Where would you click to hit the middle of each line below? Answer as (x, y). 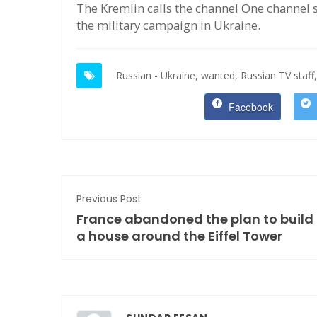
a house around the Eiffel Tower (179, 236)
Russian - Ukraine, (157, 75)
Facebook (250, 106)
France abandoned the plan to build (195, 219)
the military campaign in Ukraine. (168, 25)
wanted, (219, 75)
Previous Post (109, 198)
